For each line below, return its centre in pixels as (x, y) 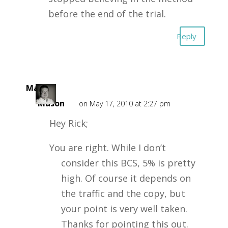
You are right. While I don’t (107, 148)
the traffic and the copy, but (123, 193)
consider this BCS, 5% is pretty (128, 163)
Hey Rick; (68, 123)
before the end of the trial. (107, 14)
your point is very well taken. (124, 209)
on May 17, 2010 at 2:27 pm (124, 104)
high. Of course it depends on (126, 178)
